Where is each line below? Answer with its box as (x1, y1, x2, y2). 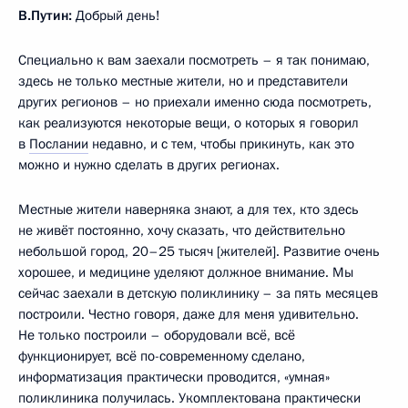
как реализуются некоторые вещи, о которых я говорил (18, 113, 359, 132)
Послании (29, 134, 88, 153)
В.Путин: (18, 5, 72, 25)
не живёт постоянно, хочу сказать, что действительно (18, 220, 345, 240)
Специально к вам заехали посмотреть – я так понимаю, (18, 50, 370, 69)
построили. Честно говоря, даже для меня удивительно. (18, 304, 359, 323)
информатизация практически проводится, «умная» (18, 367, 330, 386)
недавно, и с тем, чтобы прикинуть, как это (88, 134, 354, 153)
